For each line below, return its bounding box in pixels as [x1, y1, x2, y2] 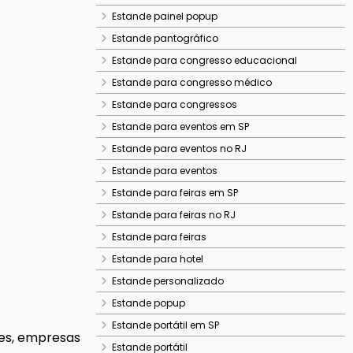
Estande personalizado [112, 274, 224, 288]
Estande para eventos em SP [112, 120, 249, 133]
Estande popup [112, 296, 185, 310]
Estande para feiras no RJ [112, 208, 236, 221]
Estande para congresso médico [112, 76, 272, 89]
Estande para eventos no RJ [112, 142, 247, 155]
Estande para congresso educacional [112, 54, 297, 67]
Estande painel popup [112, 9, 217, 23]
